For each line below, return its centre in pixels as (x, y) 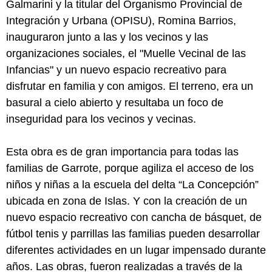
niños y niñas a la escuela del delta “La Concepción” (132, 184)
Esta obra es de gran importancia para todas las (122, 151)
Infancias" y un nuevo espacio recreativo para (116, 70)
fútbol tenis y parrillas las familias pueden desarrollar (133, 233)
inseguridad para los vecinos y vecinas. (101, 119)
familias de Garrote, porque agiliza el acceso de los (130, 168)
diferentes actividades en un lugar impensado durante (136, 250)
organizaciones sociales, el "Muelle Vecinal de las (126, 53)
